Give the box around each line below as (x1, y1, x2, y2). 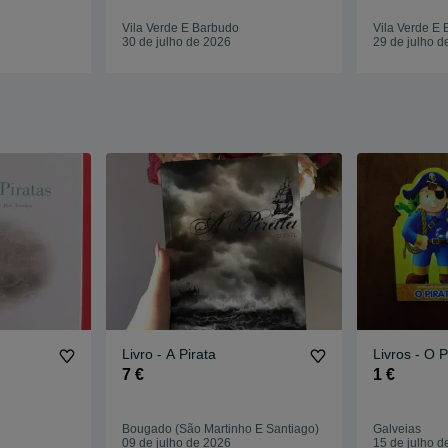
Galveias (372, 422, 421, 437)
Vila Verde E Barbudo (122, 21, 240, 36)
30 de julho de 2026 (122, 35, 232, 50)
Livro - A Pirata (122, 346, 217, 363)
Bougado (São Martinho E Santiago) (122, 422, 320, 437)
